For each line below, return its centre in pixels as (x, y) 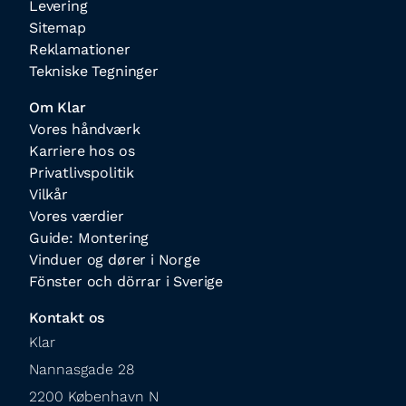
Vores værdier (77, 216)
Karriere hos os (82, 151)
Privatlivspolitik (82, 173)
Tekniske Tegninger (94, 71)
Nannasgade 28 (82, 369)
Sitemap (58, 28)
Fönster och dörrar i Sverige (126, 281)
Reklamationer (80, 49)
